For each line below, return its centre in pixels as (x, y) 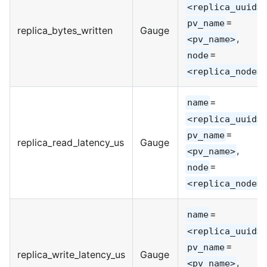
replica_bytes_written (65, 30)
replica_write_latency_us (71, 254)
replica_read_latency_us (71, 142)
